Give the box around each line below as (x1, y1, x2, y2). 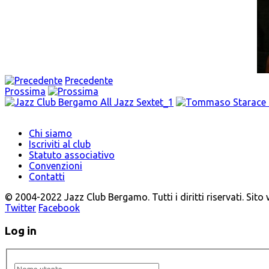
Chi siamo (29, 128, 72, 139)
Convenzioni (29, 160, 82, 171)
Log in (5, 224, 37, 237)
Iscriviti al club (29, 139, 91, 150)
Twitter (5, 202, 36, 213)
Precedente (65, 75, 113, 86)
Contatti (29, 171, 65, 182)
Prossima (5, 86, 46, 97)
